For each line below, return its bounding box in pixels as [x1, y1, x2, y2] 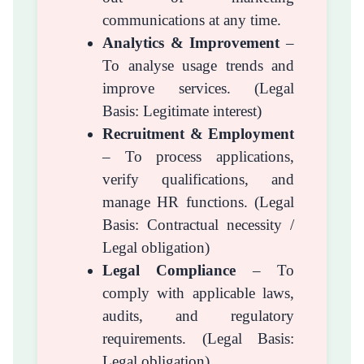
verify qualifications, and [102, 170, 294, 188]
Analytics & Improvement [102, 33, 280, 51]
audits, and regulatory [102, 306, 294, 324]
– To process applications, [102, 147, 294, 165]
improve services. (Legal [102, 79, 294, 97]
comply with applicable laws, [102, 284, 294, 301]
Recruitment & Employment [102, 124, 294, 142]
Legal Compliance [102, 261, 236, 279]
